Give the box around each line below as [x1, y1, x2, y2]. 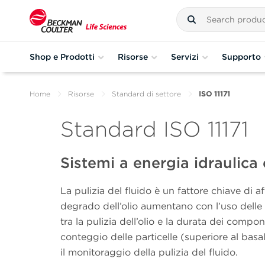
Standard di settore [112, 89, 181, 98]
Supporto [222, 51, 261, 62]
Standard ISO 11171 [60, 116, 248, 142]
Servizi [171, 51, 199, 62]
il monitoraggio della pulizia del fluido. [60, 246, 241, 258]
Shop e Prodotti [30, 51, 95, 62]
